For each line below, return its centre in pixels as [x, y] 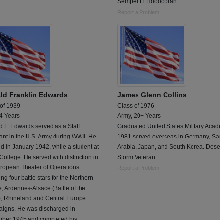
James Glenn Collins [152, 95]
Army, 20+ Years [139, 116]
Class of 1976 [136, 105]
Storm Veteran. [137, 157]
